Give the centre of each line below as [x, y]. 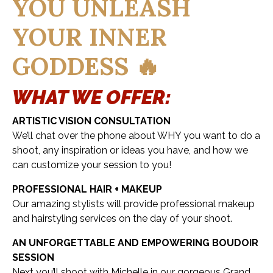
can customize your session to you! [92, 165]
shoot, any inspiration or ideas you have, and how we [130, 150]
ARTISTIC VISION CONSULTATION [91, 121]
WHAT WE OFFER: [92, 97]
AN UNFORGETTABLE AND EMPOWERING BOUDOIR [135, 243]
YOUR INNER [90, 37]
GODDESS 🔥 [86, 66]
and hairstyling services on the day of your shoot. [122, 218]
